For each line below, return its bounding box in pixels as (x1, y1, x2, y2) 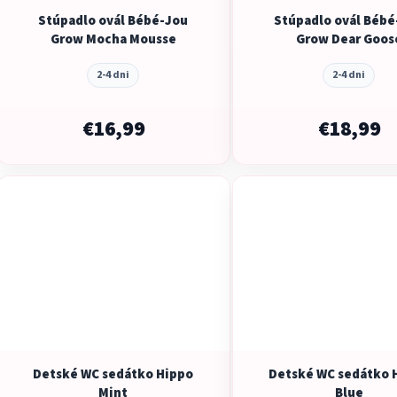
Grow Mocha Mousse (50, 29, 176, 49)
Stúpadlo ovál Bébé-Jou (38, 11, 189, 30)
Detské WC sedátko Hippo (33, 364, 194, 384)
